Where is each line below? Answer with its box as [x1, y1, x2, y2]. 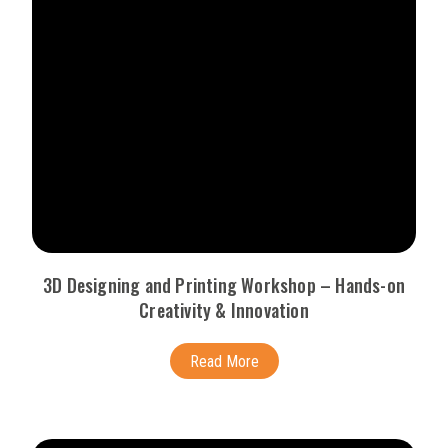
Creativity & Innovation [139, 297, 309, 324]
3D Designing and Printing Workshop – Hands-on [42, 272, 405, 299]
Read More [189, 352, 259, 372]
